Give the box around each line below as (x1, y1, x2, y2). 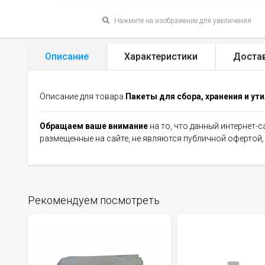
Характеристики (124, 50, 198, 62)
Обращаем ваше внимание (40, 121, 148, 131)
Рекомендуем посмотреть (28, 193, 160, 206)
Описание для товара (40, 91, 125, 101)
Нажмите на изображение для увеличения (112, 16, 251, 25)
